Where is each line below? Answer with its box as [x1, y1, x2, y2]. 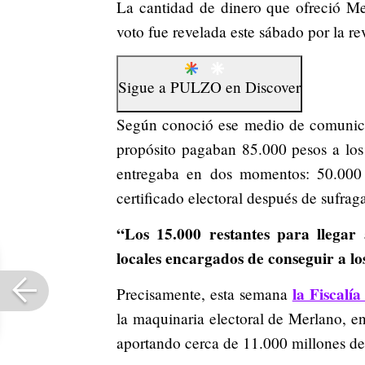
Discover [245, 76, 301, 97]
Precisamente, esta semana [117, 283, 292, 304]
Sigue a [118, 76, 170, 97]
